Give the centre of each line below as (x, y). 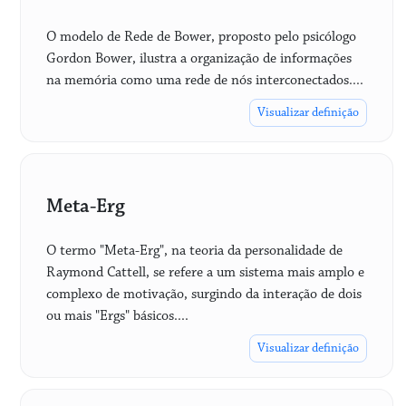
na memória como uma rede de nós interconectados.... (205, 80)
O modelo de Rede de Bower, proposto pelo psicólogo (201, 36)
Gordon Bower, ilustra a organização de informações (199, 58)
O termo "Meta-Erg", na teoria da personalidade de (194, 250)
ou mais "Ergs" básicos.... (117, 315)
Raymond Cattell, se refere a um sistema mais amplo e (205, 272)
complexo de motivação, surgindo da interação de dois (204, 294)
